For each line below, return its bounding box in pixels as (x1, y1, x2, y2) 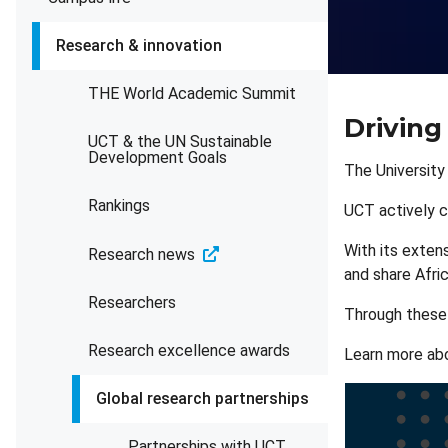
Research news (88, 245, 195, 264)
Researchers (88, 293, 176, 312)
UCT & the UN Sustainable (88, 132, 272, 151)
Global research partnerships (96, 389, 309, 408)
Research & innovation (56, 36, 222, 55)
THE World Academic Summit (88, 84, 296, 103)
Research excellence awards (88, 341, 290, 360)
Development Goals (88, 148, 227, 167)
